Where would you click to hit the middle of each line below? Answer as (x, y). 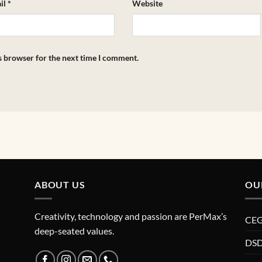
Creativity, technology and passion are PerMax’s (131, 216)
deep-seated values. (75, 231)
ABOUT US (60, 184)
